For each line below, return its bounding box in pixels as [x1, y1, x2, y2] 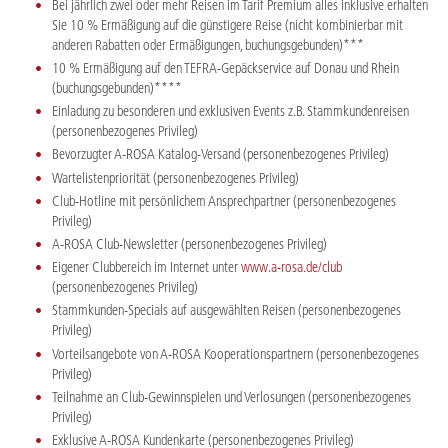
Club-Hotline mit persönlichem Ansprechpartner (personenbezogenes [52, 191, 396, 210]
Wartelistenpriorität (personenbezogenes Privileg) [52, 168, 299, 187]
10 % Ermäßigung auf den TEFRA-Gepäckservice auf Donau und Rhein [52, 59, 399, 77]
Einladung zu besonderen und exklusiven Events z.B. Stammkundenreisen [52, 102, 409, 121]
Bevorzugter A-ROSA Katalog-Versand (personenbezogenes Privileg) [52, 145, 389, 164]
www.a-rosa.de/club [241, 258, 342, 277]
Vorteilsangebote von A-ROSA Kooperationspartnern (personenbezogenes [52, 344, 419, 363]
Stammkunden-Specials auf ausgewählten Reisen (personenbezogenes [52, 301, 401, 320]
